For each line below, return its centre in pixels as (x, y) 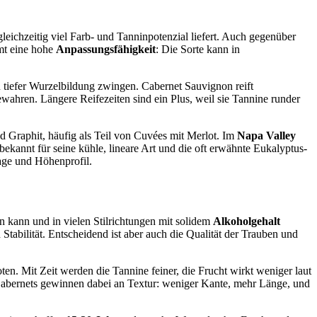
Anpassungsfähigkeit (106, 50)
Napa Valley (266, 136)
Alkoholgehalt (247, 221)
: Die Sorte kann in (198, 50)
